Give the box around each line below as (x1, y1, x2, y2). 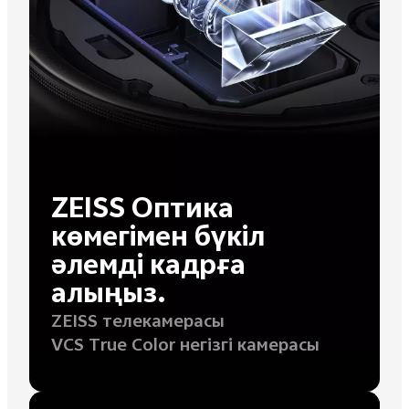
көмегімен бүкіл (50, 216, 265, 265)
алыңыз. (50, 273, 166, 321)
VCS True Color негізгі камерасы (50, 331, 320, 362)
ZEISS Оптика (50, 188, 234, 236)
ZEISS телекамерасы (50, 308, 225, 339)
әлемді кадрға (50, 245, 246, 293)
